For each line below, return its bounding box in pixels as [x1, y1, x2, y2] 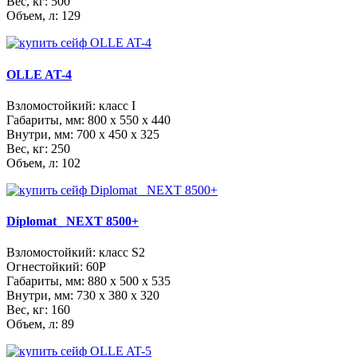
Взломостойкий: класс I [6, 98, 135, 112]
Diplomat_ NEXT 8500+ [6, 214, 139, 229]
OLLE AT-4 [6, 67, 72, 81]
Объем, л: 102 [6, 155, 80, 170]
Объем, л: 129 [6, 9, 80, 23]
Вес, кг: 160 [6, 303, 70, 317]
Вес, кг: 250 [6, 141, 70, 155]
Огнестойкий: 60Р [6, 260, 106, 274]
